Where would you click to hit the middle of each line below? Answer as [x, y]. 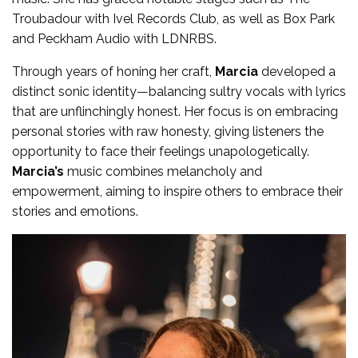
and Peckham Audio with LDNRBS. [114, 38]
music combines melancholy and [163, 171]
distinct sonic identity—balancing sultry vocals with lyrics [179, 91]
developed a [297, 71]
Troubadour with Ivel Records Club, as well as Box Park [173, 18]
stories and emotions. [75, 211]
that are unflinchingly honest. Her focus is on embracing [175, 111]
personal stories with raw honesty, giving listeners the [168, 131]
